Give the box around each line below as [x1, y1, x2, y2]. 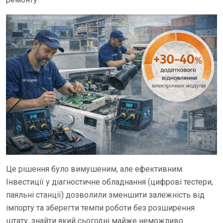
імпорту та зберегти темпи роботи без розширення [6, 203, 195, 213]
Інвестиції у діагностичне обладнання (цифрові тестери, [6, 177, 213, 187]
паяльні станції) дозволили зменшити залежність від [6, 190, 205, 200]
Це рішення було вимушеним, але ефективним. [6, 164, 184, 174]
